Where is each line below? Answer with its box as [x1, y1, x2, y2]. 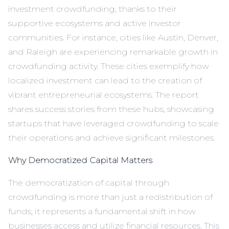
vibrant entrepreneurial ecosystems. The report [8, 90, 199, 100]
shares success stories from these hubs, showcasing [8, 104, 214, 114]
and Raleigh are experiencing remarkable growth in [8, 47, 218, 57]
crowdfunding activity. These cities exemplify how [8, 61, 209, 72]
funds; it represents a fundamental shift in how [8, 207, 195, 217]
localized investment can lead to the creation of [8, 76, 202, 86]
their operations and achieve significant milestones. [8, 133, 215, 143]
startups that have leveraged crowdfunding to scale [8, 119, 219, 129]
